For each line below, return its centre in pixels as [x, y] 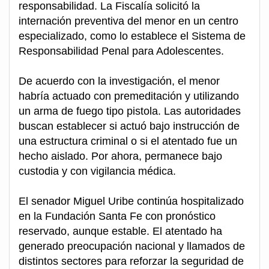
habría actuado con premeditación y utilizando [129, 96]
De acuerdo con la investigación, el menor [119, 81]
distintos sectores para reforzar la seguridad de [131, 261]
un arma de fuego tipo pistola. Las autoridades [130, 111]
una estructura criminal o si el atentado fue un [128, 141]
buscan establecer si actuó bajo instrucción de [129, 126]
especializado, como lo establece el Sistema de [132, 36]
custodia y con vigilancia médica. [97, 171]
